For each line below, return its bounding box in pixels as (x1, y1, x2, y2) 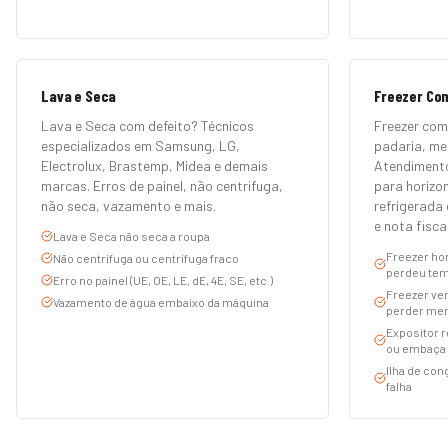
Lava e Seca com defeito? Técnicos (41, 117, 254, 134)
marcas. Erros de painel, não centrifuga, (41, 177, 283, 194)
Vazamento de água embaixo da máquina (53, 295, 269, 309)
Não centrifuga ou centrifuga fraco (53, 251, 239, 265)
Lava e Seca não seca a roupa (53, 229, 210, 243)
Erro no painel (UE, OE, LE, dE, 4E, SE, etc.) (53, 273, 273, 287)
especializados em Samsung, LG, (41, 137, 240, 154)
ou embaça (386, 341, 446, 355)
